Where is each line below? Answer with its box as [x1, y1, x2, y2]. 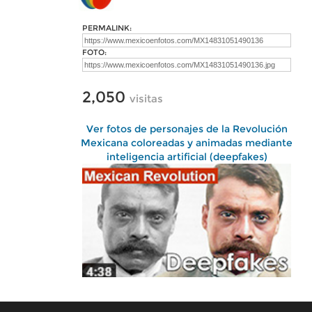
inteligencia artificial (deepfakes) [106, 150, 267, 163]
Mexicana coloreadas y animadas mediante [81, 136, 292, 149]
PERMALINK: [82, 23, 132, 33]
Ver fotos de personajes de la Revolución [86, 123, 288, 135]
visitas [130, 92, 163, 105]
